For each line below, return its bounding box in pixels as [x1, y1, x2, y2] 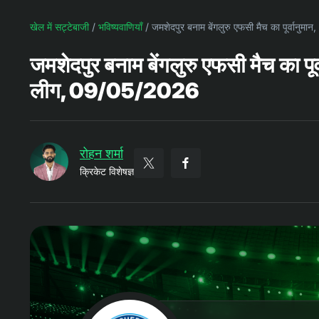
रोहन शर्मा [80, 145, 123, 161]
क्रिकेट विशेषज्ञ [80, 164, 134, 177]
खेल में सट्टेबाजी [30, 20, 89, 33]
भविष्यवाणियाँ [98, 20, 142, 33]
